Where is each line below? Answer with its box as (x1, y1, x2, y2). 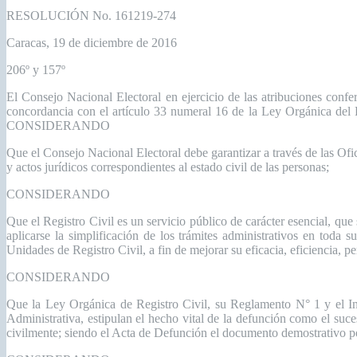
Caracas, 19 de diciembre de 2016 (6, 36, 177, 50)
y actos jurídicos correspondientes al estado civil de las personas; (6, 160, 329, 175)
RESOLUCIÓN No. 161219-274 (6, 9, 176, 23)
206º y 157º (6, 63, 65, 77)
